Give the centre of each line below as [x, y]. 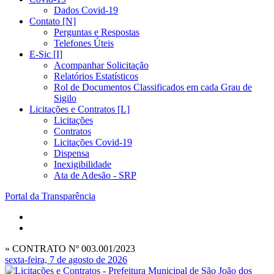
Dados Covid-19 [86, 10]
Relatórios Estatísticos [96, 76]
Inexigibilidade [83, 164]
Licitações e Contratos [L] [80, 109]
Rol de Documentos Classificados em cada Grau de [153, 87]
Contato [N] [53, 21]
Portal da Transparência [50, 196]
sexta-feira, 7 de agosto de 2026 [66, 260]
